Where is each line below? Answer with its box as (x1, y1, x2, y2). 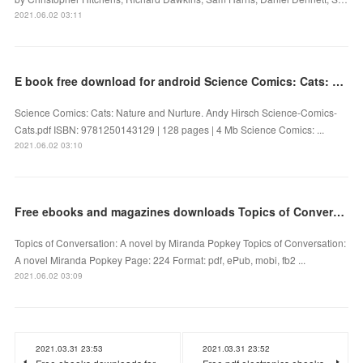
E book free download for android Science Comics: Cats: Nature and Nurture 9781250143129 (332, 72, 344, 89)
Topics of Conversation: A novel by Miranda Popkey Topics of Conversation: (15, 235, 347, 250)
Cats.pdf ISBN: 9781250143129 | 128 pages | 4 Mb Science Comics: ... (15, 122, 325, 136)
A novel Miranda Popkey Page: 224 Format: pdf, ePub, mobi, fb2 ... (15, 252, 306, 267)
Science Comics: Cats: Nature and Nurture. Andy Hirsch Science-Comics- (15, 105, 338, 119)
